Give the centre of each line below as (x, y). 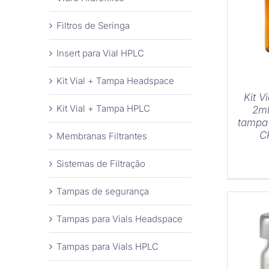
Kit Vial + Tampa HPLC (103, 109)
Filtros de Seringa (93, 26)
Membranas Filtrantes (102, 136)
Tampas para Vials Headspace (119, 219)
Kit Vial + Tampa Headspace (115, 81)
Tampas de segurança (103, 192)
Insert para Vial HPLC (100, 53)
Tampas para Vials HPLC (107, 247)
